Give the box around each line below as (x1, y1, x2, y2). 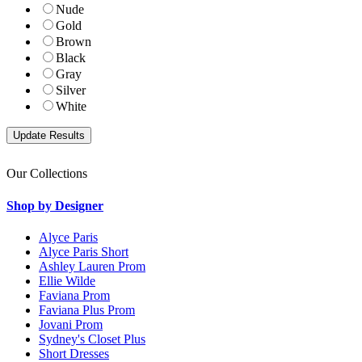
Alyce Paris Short (39, 244, 128, 259)
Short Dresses (39, 346, 109, 360)
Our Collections (6, 166, 87, 181)
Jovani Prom (39, 317, 103, 331)
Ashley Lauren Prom (39, 259, 145, 273)
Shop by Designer (6, 198, 103, 213)
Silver (56, 83, 86, 98)
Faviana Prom (39, 288, 110, 302)
